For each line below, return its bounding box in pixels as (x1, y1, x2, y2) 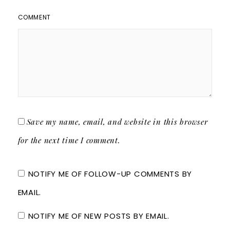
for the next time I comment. (17, 135, 121, 145)
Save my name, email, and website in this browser (26, 116, 208, 127)
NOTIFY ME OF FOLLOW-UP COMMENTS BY (28, 168, 192, 179)
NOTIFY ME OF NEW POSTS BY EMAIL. (28, 210, 169, 221)
